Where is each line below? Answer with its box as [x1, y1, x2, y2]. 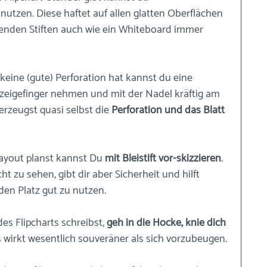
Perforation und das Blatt [111, 101, 227, 119]
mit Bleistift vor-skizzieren [105, 149, 221, 167]
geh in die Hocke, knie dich [107, 213, 228, 232]
